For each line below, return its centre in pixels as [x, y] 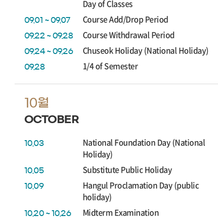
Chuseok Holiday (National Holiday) [146, 50]
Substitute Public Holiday [127, 169]
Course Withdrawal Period [129, 35]
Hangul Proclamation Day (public [141, 185]
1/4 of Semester [110, 66]
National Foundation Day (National [144, 142]
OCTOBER [52, 119]
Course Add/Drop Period [126, 19]
